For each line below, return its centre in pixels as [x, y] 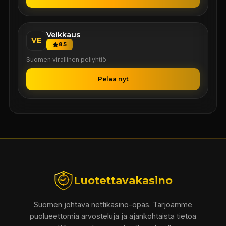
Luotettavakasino [123, 181]
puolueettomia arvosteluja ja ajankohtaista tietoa [113, 216]
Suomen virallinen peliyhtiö [66, 59]
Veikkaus [63, 35]
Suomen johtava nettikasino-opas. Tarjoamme [113, 204]
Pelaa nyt [113, 79]
